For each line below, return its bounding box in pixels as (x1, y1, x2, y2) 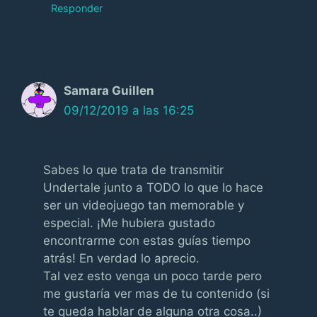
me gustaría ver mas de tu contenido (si (43, 286, 270, 301)
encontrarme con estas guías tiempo (43, 233, 250, 248)
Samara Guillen (64, 83, 154, 98)
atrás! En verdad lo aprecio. (43, 250, 200, 265)
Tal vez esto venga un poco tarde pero (43, 268, 262, 283)
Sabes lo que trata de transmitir (43, 162, 224, 177)
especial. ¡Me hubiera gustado (43, 215, 215, 230)
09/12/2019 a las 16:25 (64, 103, 194, 117)
